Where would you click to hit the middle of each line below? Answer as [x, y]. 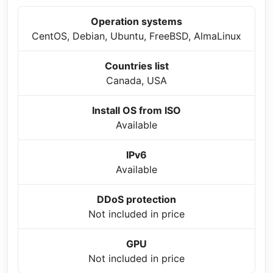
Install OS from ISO [136, 111]
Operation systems [136, 22]
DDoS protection [136, 200]
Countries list [136, 66]
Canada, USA [136, 81]
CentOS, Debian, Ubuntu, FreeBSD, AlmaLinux [136, 36]
